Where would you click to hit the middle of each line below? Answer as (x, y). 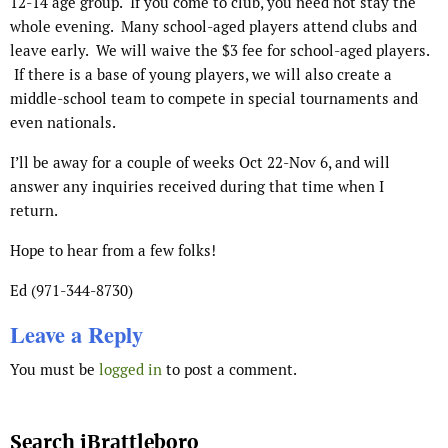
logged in (130, 370)
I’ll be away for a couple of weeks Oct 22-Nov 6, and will (200, 163)
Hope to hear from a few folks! (113, 251)
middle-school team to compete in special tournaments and (214, 99)
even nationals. (64, 123)
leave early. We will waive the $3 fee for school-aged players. (219, 51)
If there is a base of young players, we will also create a (201, 75)
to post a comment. (229, 370)
